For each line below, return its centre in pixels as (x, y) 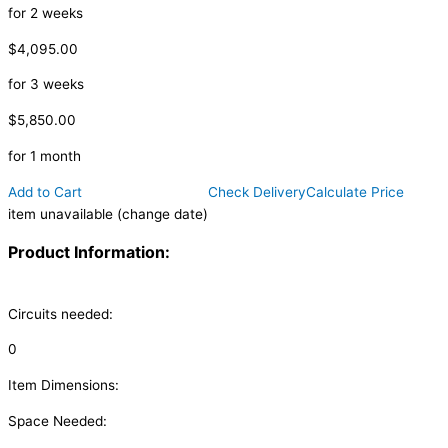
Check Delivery (257, 191)
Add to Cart (45, 191)
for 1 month (44, 155)
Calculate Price (355, 191)
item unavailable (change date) (108, 213)
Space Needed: (57, 420)
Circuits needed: (60, 313)
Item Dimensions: (63, 385)
